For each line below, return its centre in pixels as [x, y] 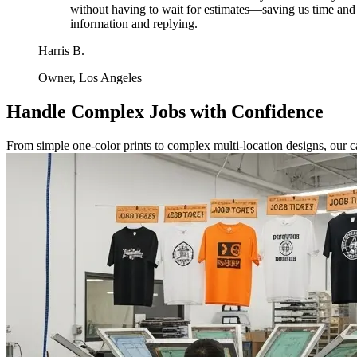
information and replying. [134, 24]
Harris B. [61, 51]
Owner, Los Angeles [90, 78]
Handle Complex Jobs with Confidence [165, 112]
